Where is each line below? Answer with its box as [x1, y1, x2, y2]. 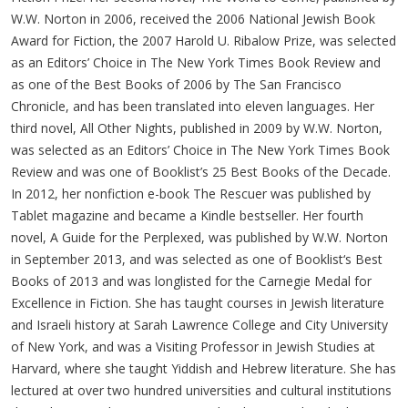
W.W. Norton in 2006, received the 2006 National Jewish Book [11, 9, 375, 27]
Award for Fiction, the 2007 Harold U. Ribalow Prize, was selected [11, 31, 396, 49]
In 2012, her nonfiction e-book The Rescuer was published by [11, 184, 371, 202]
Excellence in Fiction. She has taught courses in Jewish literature [11, 293, 384, 311]
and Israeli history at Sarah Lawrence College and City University [11, 315, 388, 333]
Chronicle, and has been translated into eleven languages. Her [11, 97, 374, 115]
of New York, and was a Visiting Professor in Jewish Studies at [11, 337, 375, 355]
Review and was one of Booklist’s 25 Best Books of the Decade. [11, 162, 391, 180]
